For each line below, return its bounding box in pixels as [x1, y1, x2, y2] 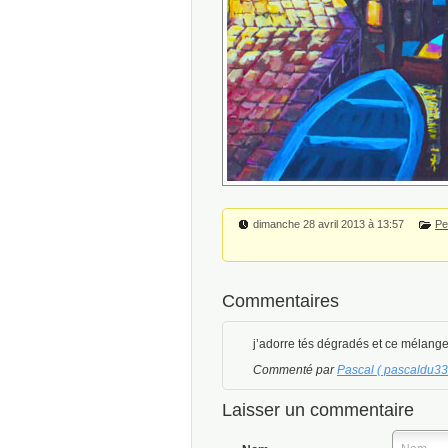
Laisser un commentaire [222, 399, 414, 420]
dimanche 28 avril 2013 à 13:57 [253, 218, 404, 231]
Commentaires [222, 290, 339, 311]
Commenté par [253, 362, 337, 377]
